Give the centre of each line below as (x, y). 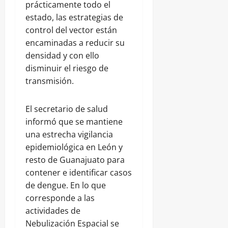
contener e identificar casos (79, 173)
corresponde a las (60, 198)
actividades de (53, 211)
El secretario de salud (67, 109)
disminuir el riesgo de (67, 68)
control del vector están (71, 30)
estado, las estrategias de (74, 18)
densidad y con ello (62, 56)
